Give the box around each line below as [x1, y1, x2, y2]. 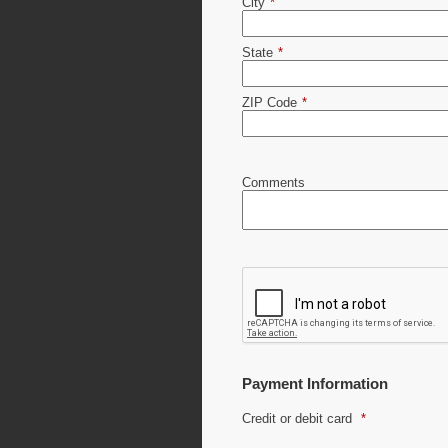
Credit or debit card [241, 410, 352, 426]
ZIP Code [241, 94, 297, 110]
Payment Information [241, 374, 388, 392]
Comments [241, 174, 305, 190]
